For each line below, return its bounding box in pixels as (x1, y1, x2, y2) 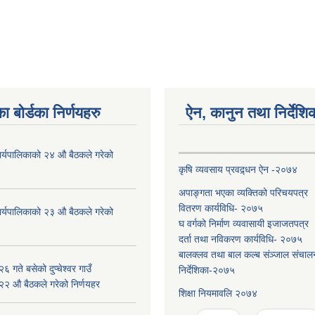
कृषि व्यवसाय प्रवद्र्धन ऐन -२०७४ (179, 164, 297, 175)
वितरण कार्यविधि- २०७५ (179, 202, 263, 214)
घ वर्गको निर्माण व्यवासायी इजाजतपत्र (179, 218, 309, 229)
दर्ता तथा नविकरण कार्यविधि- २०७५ (179, 233, 302, 245)
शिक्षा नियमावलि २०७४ (179, 288, 257, 299)
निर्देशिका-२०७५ (179, 264, 235, 276)
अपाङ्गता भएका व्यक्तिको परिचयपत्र (179, 187, 308, 198)
